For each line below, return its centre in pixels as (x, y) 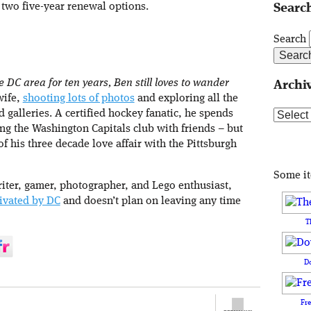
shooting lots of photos (78, 99)
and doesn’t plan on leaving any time (150, 202)
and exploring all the (186, 99)
